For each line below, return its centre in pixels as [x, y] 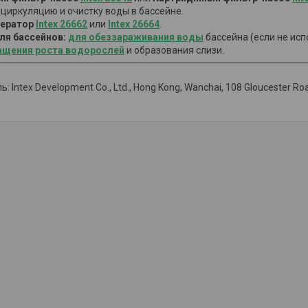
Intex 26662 [62, 24]
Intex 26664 [134, 24]
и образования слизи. [174, 50]
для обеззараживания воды [136, 37]
